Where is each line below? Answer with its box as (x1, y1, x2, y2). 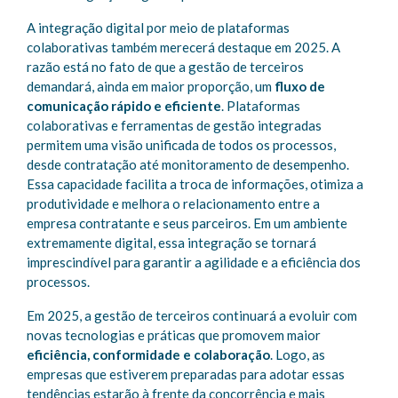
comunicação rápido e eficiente (27, 98, 221, 114)
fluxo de (275, 78, 325, 94)
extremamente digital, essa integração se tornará (27, 235, 316, 251)
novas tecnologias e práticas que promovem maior (27, 327, 321, 343)
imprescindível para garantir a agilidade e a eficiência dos (27, 254, 361, 270)
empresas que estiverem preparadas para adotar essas (27, 366, 345, 382)
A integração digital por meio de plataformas (27, 20, 290, 36)
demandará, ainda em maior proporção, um (27, 78, 275, 94)
